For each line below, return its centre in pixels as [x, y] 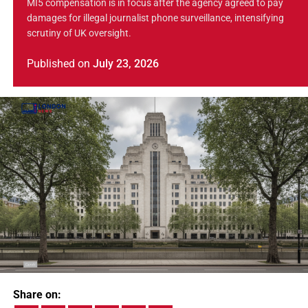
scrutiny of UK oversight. [79, 34]
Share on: [37, 295]
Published [51, 64]
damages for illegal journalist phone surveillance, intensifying [155, 19]
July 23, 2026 [125, 64]
